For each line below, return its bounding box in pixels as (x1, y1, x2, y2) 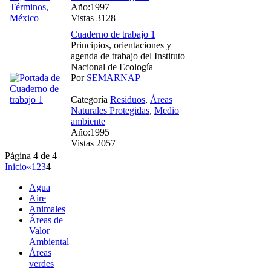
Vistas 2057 (71, 137, 116, 148)
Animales (29, 203, 65, 214)
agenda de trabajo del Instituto (71, 50, 185, 61)
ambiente (71, 116, 105, 126)
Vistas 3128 (71, 12, 116, 23)
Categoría (71, 94, 110, 105)
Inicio (5, 161, 27, 172)
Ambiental (29, 236, 69, 247)
